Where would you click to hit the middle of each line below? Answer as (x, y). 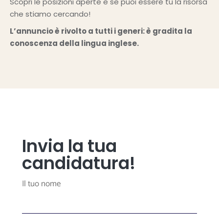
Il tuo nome (41, 184)
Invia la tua (69, 146)
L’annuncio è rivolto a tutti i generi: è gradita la (101, 31)
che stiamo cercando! (50, 14)
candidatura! (78, 163)
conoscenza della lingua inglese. (74, 43)
